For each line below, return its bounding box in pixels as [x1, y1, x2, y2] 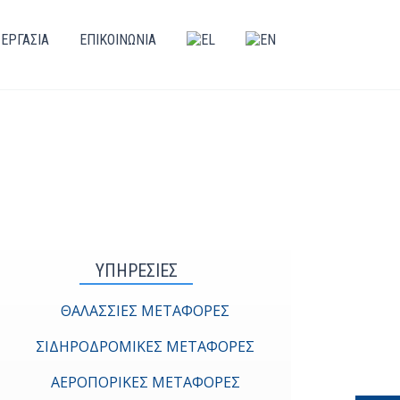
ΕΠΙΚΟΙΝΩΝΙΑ [79, 31, 156, 48]
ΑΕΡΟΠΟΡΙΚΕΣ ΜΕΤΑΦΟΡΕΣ [50, 372, 240, 392]
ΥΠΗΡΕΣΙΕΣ [95, 260, 178, 281]
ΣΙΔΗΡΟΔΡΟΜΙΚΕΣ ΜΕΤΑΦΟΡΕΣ [36, 337, 255, 356]
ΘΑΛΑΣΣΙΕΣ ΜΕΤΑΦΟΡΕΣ [61, 301, 230, 321]
